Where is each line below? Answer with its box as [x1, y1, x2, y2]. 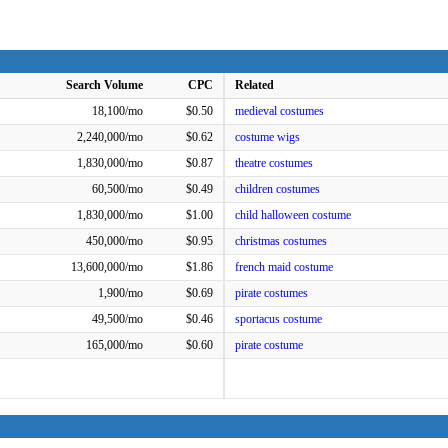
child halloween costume [235, 208, 351, 222]
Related [235, 78, 274, 92]
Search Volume [66, 78, 143, 92]
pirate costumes [235, 286, 308, 300]
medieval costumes [235, 104, 324, 118]
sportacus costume [235, 312, 322, 326]
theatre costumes [235, 156, 313, 170]
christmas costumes [235, 234, 327, 248]
